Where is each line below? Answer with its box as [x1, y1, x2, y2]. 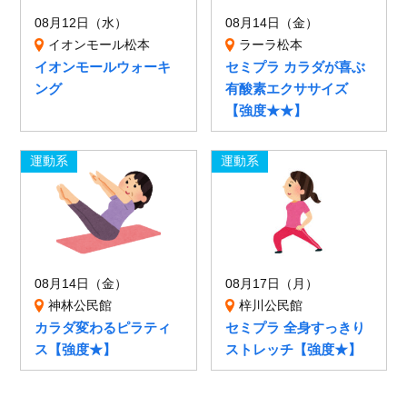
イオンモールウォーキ [35, 59, 172, 75]
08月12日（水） [35, 16, 128, 31]
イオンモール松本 [48, 38, 151, 53]
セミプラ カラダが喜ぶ [224, 59, 365, 75]
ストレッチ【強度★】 [224, 342, 362, 358]
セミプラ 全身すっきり [224, 320, 365, 336]
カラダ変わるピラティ [35, 320, 172, 336]
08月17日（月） [224, 277, 318, 292]
